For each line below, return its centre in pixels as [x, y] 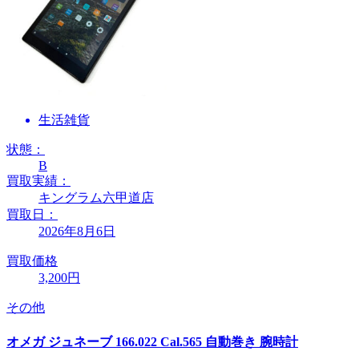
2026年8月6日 [77, 232]
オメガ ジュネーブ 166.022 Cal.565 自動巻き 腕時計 [152, 341]
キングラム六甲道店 [96, 198]
